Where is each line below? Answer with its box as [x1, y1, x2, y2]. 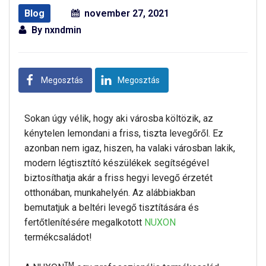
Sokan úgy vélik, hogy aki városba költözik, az [24, 113, 213, 124]
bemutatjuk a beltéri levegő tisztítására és [24, 202, 199, 213]
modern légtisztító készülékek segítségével [24, 157, 209, 169]
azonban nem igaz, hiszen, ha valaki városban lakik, [24, 142, 235, 154]
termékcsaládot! [24, 232, 92, 243]
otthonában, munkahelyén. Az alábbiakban [24, 187, 195, 198]
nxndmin [45, 24, 81, 36]
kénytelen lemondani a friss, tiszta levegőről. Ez [24, 128, 223, 139]
